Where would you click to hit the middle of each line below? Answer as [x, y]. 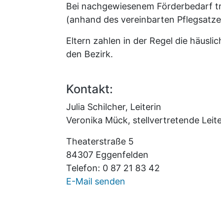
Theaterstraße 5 [100, 142]
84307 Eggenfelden [107, 155]
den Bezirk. [90, 54]
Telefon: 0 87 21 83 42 [113, 168]
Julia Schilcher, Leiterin [114, 107]
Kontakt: [90, 89]
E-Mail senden [96, 182]
